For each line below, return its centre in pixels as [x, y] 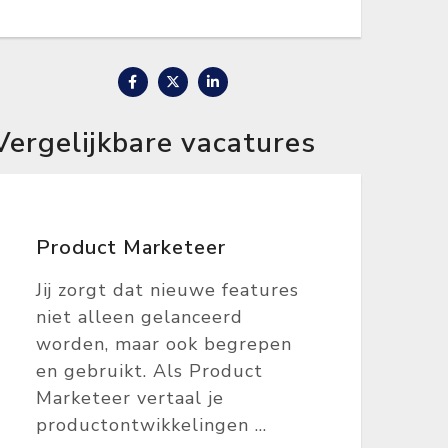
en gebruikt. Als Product [149, 371]
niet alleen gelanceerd [139, 317]
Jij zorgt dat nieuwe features [167, 290]
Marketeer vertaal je [130, 398]
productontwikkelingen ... [151, 425]
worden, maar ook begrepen [164, 344]
